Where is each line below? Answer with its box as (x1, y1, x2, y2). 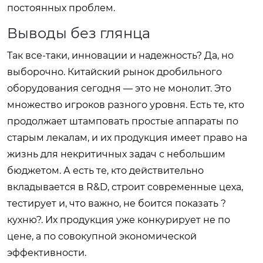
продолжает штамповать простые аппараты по (7, 115, 238, 127)
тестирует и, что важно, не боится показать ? (7, 197, 226, 209)
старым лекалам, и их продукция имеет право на (7, 131, 247, 143)
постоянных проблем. (7, 2, 115, 14)
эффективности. (7, 247, 86, 258)
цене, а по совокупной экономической (7, 230, 197, 242)
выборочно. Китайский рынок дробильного (7, 66, 222, 77)
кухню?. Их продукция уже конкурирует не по (7, 214, 230, 225)
